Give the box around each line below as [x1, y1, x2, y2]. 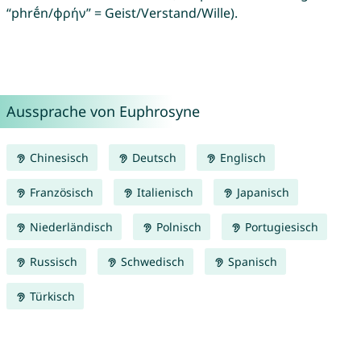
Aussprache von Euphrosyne [6, 102, 200, 122]
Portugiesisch [241, 219, 318, 235]
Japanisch [233, 185, 289, 201]
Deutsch [128, 150, 176, 166]
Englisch [216, 150, 266, 166]
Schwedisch [117, 254, 185, 270]
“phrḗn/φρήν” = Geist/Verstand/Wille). [6, 4, 238, 23]
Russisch [26, 254, 77, 270]
